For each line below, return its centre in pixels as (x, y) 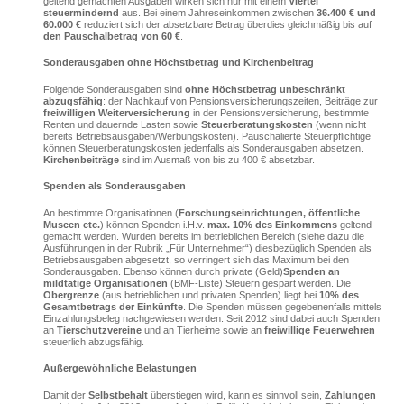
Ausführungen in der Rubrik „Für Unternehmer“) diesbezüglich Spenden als (207, 248)
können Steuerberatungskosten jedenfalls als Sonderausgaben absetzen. (203, 147)
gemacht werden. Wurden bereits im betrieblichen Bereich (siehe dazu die (203, 236)
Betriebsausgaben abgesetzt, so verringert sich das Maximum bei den (196, 259)
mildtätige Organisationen (105, 283)
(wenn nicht (339, 124)
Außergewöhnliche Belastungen (119, 368)
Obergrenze (71, 294)
